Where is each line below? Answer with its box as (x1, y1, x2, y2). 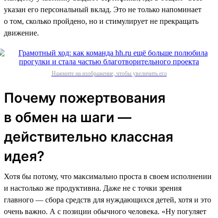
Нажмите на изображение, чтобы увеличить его (51, 70, 167, 77)
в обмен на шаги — (4, 109, 131, 126)
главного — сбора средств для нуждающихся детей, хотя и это (4, 195, 211, 204)
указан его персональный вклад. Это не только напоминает (4, 5, 201, 14)
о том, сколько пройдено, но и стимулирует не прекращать (4, 17, 199, 25)
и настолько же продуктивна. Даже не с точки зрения (4, 183, 182, 192)
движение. (4, 28, 39, 37)
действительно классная (4, 128, 173, 145)
